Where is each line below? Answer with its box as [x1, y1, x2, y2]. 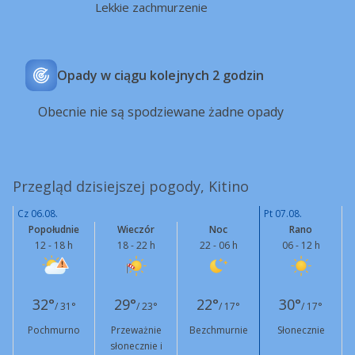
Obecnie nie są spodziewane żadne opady [38, 103, 284, 120]
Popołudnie [29, 223, 79, 236]
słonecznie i [109, 339, 162, 353]
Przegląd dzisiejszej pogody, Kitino [13, 177, 249, 196]
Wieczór [117, 223, 155, 236]
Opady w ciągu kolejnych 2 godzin [57, 67, 264, 84]
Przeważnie [110, 323, 162, 337]
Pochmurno [28, 323, 80, 337]
